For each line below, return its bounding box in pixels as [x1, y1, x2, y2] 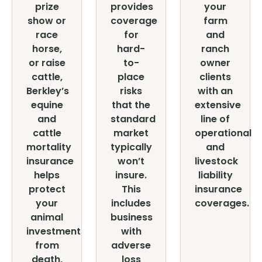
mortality [26, 140, 71, 154]
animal [30, 211, 63, 224]
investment [26, 225, 81, 238]
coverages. [195, 196, 249, 210]
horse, [32, 42, 62, 56]
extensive [195, 98, 241, 112]
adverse [111, 239, 151, 252]
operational [195, 126, 251, 140]
